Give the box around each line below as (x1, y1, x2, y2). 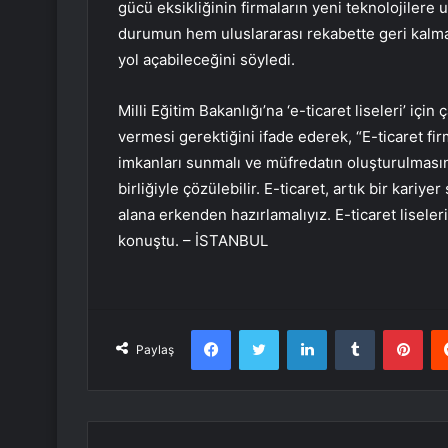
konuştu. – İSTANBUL (118, 231, 268, 251)
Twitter (278, 321, 322, 338)
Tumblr (374, 321, 416, 338)
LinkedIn (326, 321, 378, 338)
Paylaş (136, 342, 174, 358)
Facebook (230, 321, 291, 338)
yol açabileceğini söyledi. (118, 50, 295, 70)
